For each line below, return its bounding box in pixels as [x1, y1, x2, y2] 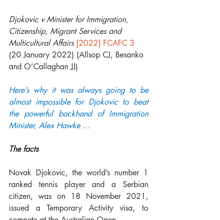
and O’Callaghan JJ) [9, 61, 78, 72]
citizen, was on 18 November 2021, [9, 191, 148, 201]
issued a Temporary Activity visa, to [9, 203, 148, 213]
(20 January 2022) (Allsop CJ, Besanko [9, 50, 146, 60]
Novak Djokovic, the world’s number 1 [9, 167, 148, 178]
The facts [9, 144, 38, 154]
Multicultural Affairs [9, 38, 74, 48]
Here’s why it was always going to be [9, 85, 148, 95]
